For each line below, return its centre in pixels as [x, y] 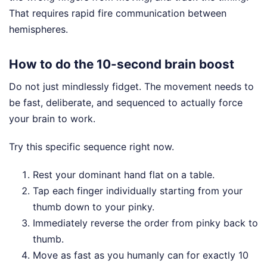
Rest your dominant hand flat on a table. [124, 174]
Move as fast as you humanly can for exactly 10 [141, 255]
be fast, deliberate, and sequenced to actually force [126, 102]
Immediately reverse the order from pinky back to [145, 223]
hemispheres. [38, 29]
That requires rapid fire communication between [118, 13]
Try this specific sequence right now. [91, 146]
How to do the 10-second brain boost [122, 64]
